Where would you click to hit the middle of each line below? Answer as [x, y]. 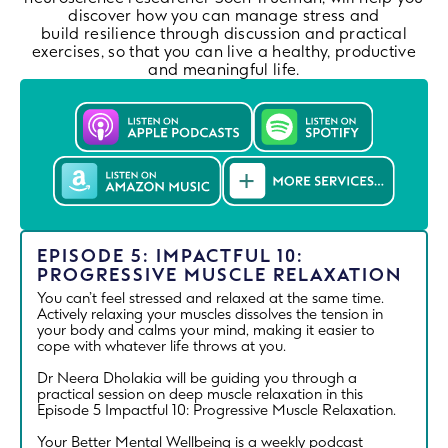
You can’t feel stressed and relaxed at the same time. [210, 297]
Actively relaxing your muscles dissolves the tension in [210, 313]
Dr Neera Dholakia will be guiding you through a [197, 377]
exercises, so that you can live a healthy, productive [224, 51]
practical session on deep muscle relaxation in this [200, 393]
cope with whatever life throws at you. [163, 345]
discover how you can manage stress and [224, 15]
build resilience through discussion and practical [224, 33]
